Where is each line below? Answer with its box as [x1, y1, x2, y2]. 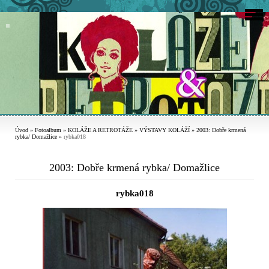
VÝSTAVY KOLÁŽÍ [139, 127, 190, 134]
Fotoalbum [35, 127, 61, 134]
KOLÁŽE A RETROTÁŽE [68, 127, 133, 134]
